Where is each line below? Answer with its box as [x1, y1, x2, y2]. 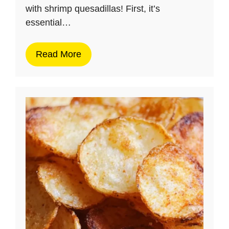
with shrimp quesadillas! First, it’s [26, 3, 160, 14]
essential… [26, 17, 71, 28]
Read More [36, 49, 81, 59]
